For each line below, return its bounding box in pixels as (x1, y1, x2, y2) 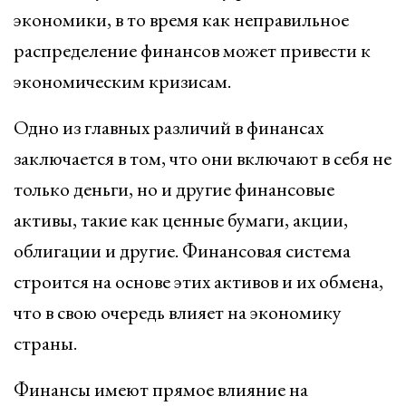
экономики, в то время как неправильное (14, 6, 349, 33)
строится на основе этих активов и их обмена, (14, 268, 383, 295)
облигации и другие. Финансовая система (14, 237, 351, 264)
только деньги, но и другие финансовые (14, 176, 334, 202)
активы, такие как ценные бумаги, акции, (14, 207, 348, 233)
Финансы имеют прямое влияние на (14, 376, 308, 402)
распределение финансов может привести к (14, 37, 371, 63)
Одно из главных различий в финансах (14, 114, 324, 140)
